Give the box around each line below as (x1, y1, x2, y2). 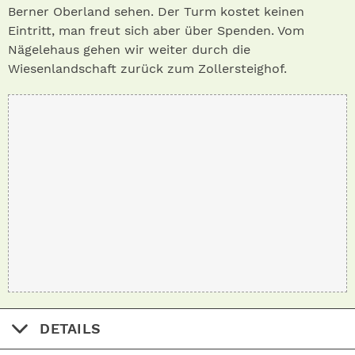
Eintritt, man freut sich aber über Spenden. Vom (8, 23, 304, 38)
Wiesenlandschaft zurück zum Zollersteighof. (8, 61, 287, 76)
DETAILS (40, 320, 101, 337)
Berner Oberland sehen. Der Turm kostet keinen (8, 4, 304, 19)
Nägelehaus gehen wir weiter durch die (8, 42, 250, 57)
